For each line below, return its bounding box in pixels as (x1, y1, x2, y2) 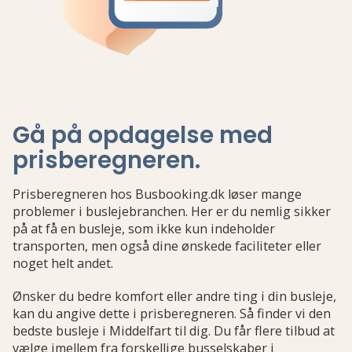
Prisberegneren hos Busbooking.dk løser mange (13, 185, 302, 203)
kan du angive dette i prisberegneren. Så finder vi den (13, 305, 331, 322)
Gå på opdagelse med (13, 119, 273, 151)
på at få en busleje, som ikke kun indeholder (13, 220, 275, 237)
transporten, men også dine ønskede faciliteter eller (13, 237, 321, 255)
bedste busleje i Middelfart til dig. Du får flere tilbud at (13, 322, 335, 339)
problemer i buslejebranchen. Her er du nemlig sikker (13, 203, 331, 220)
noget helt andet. (13, 255, 113, 272)
